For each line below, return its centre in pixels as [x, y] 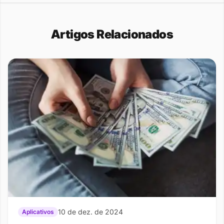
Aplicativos [38, 211]
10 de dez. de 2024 [90, 211]
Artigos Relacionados [112, 34]
